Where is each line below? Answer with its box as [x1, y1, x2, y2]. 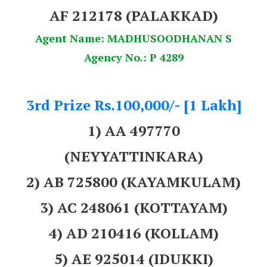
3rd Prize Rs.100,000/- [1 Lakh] [26, 95, 241, 114]
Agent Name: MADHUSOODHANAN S [35, 30, 232, 45]
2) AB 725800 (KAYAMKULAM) [26, 172, 241, 191]
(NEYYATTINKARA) [64, 146, 203, 166]
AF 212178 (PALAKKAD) [49, 5, 218, 25]
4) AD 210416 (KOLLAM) [48, 223, 219, 243]
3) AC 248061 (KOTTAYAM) [39, 197, 228, 217]
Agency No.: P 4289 [83, 49, 184, 64]
